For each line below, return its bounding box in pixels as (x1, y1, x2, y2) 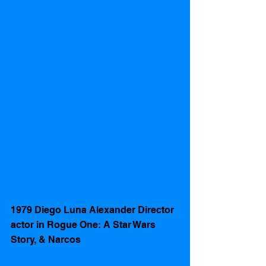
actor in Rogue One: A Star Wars (11, 218, 158, 230)
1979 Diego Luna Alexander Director (11, 204, 176, 216)
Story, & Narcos (11, 233, 81, 245)
